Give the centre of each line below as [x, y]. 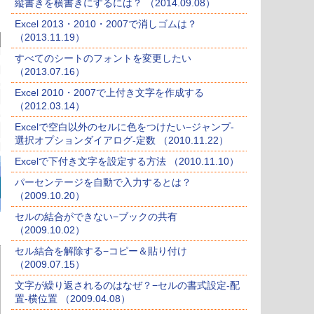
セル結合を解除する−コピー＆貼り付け [101, 251]
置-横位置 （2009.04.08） [73, 299]
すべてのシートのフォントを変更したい [103, 59]
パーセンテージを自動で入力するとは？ [103, 183]
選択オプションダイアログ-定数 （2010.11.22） [122, 141]
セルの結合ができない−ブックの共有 [96, 217]
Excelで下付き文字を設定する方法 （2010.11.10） [127, 162]
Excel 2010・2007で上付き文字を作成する [109, 93]
